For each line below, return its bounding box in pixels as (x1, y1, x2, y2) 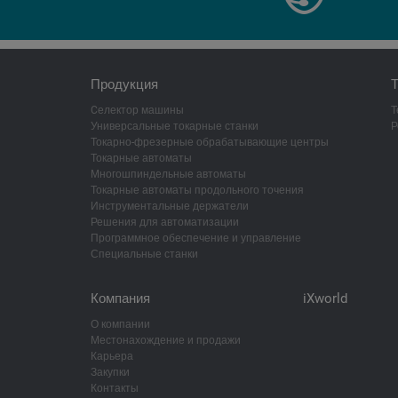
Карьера (91, 350, 133, 363)
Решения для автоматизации (91, 216, 239, 229)
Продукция (91, 76, 158, 93)
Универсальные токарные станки (91, 120, 259, 133)
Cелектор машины (91, 104, 184, 117)
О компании (91, 318, 150, 331)
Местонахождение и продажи (91, 334, 241, 347)
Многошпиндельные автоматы (91, 168, 246, 181)
